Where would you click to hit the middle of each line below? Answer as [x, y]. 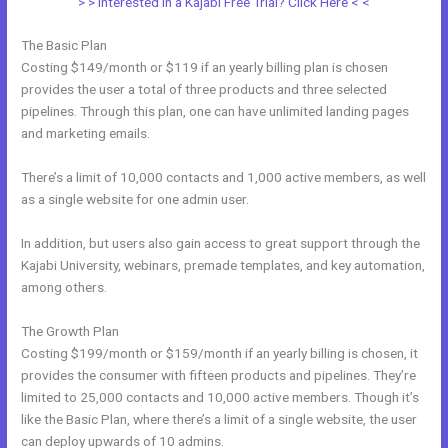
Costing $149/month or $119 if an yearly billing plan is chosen [205, 67]
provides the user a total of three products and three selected [204, 89]
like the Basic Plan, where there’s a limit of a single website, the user [219, 419]
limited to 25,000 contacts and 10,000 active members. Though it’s [220, 397]
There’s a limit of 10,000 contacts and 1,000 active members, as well [224, 177]
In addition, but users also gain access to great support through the [221, 243]
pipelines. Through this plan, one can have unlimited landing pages [215, 111]
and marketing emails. [86, 133]
